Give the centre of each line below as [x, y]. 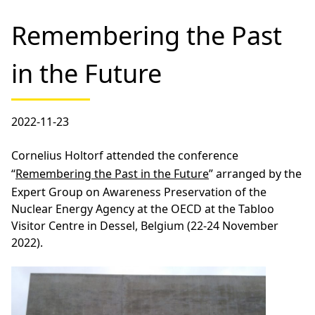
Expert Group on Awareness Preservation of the [139, 192]
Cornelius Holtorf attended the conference [125, 156]
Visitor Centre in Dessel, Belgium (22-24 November [145, 226]
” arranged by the [255, 174]
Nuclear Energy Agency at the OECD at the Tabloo [143, 209]
